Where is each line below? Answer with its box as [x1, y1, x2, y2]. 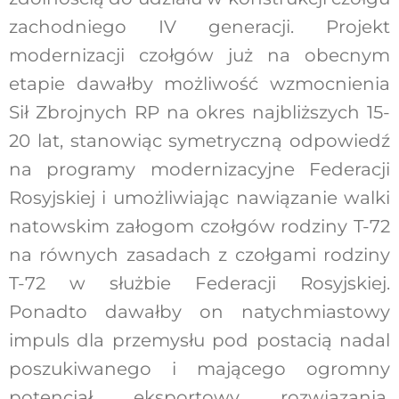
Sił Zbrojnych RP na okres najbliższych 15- [8, 101, 391, 123]
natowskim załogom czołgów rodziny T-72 [8, 215, 391, 237]
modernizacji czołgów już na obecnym [8, 44, 391, 66]
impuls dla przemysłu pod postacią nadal [8, 329, 391, 351]
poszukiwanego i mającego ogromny [8, 357, 391, 379]
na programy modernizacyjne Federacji [8, 158, 391, 180]
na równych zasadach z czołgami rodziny [8, 243, 391, 265]
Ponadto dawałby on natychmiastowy [8, 300, 391, 322]
